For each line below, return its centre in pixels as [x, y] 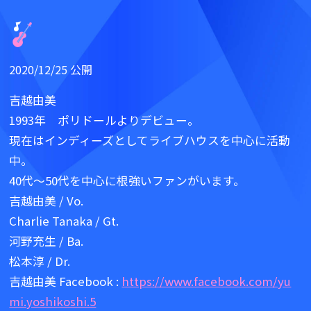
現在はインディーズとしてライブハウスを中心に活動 [150, 141]
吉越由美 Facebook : [66, 281]
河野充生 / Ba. [47, 241]
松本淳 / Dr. [40, 261]
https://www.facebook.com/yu [207, 281]
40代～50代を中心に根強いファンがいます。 [127, 181]
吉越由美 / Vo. [47, 201]
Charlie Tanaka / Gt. [64, 221]
